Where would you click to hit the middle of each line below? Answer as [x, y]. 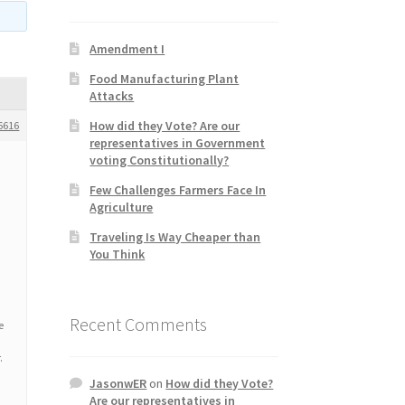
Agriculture [122, 207]
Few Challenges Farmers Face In [178, 189]
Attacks [112, 95]
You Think [118, 254]
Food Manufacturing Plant [165, 78]
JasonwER [118, 384]
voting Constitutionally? [160, 160]
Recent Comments [138, 324]
